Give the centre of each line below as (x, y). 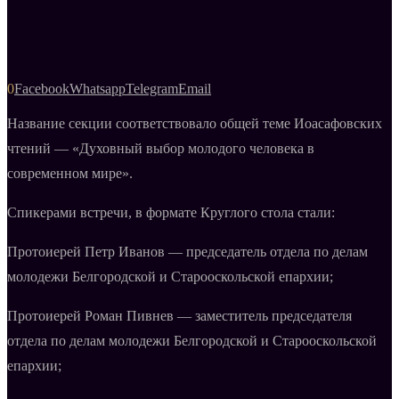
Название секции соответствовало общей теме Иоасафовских (195, 123)
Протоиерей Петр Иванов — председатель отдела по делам (187, 251)
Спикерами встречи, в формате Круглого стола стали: (171, 212)
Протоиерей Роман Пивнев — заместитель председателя (179, 315)
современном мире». (72, 173)
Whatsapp (98, 88)
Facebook (42, 88)
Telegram (152, 88)
